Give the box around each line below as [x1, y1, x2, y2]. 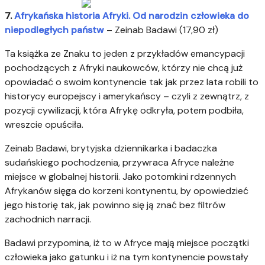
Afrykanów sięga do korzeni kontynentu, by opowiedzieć [5, 184, 248, 197]
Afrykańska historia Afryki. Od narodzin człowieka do [14, 9, 249, 22]
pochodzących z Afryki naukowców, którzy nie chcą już [5, 61, 243, 74]
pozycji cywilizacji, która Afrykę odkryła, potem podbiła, [5, 104, 244, 117]
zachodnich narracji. [5, 212, 91, 225]
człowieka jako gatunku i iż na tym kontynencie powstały [5, 250, 248, 263]
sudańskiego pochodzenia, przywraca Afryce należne [5, 156, 234, 169]
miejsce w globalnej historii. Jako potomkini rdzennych [5, 170, 236, 183]
